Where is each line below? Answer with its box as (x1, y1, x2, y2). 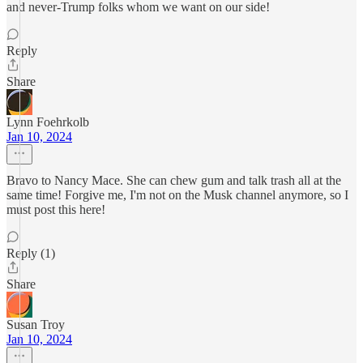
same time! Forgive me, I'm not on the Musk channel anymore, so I (6, 188, 348, 202)
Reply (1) (6, 246, 55, 260)
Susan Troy (6, 318, 65, 331)
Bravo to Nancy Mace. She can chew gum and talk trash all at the (6, 173, 341, 187)
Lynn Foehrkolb (6, 115, 89, 129)
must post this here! (6, 203, 105, 216)
